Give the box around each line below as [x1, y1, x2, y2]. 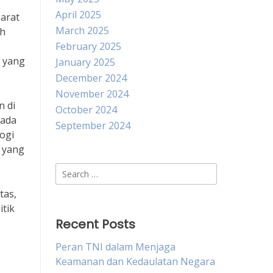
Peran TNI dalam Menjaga [55, 240, 175, 253]
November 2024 [55, 87, 129, 101]
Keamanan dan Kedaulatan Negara [55, 255, 215, 268]
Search [55, 163, 86, 177]
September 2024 [55, 119, 130, 132]
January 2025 [55, 55, 115, 69]
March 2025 [55, 24, 109, 37]
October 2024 [55, 103, 117, 116]
